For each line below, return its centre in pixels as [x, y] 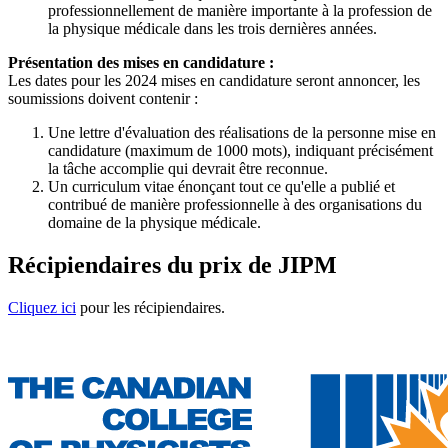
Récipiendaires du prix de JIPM [172, 264]
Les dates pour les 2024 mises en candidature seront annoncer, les [214, 80]
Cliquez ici [42, 307]
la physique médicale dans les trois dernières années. [212, 28]
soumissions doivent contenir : [103, 98]
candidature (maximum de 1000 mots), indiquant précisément [240, 150]
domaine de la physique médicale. [154, 222]
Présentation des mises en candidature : [141, 62]
